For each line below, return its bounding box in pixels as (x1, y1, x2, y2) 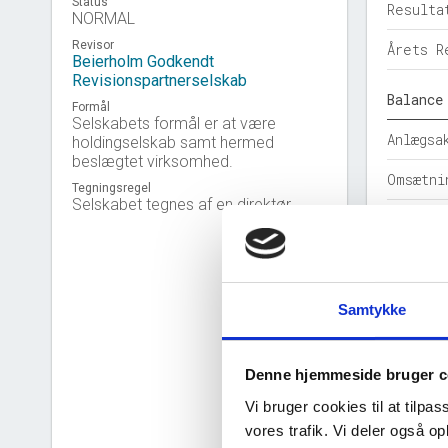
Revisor (72, 38, 114, 52)
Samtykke (337, 300, 407, 318)
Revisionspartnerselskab (72, 71, 247, 90)
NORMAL (72, 9, 135, 28)
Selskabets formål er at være (72, 114, 276, 133)
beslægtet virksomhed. (72, 152, 233, 171)
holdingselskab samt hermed (72, 133, 274, 152)
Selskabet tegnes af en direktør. (72, 195, 294, 214)
